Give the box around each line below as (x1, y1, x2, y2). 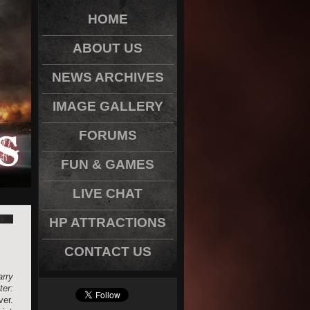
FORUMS (78, 128, 137, 143)
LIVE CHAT (73, 186, 143, 201)
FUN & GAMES (61, 157, 154, 172)
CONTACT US (64, 244, 152, 259)
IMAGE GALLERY (52, 99, 163, 113)
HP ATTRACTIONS (49, 215, 166, 230)
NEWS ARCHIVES (51, 70, 164, 84)
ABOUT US (73, 41, 143, 55)
